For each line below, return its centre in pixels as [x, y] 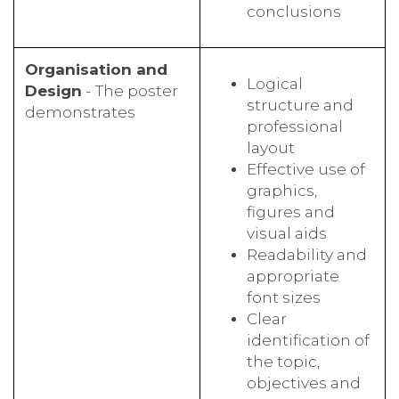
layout [271, 147]
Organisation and [96, 69]
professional [295, 126]
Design [53, 90]
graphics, [282, 190]
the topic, [283, 361]
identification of [308, 339]
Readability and [307, 254]
